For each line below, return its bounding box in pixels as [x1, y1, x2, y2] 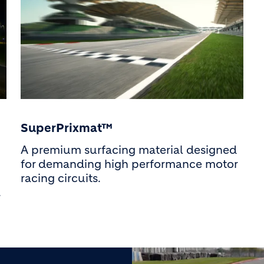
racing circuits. [20, 171, 101, 185]
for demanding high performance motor [20, 157, 237, 171]
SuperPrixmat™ [20, 120, 113, 136]
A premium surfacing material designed [20, 143, 237, 157]
